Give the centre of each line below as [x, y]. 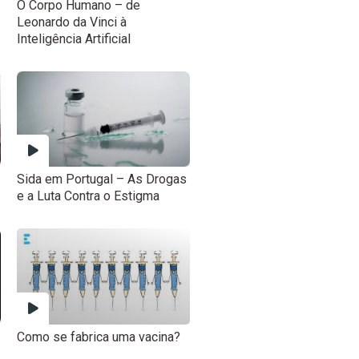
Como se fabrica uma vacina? [99, 337]
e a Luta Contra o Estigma [89, 196]
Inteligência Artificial [74, 38]
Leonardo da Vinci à [72, 22]
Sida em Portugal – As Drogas [102, 179]
